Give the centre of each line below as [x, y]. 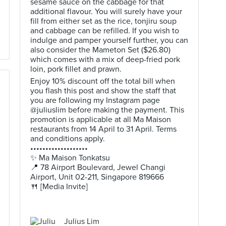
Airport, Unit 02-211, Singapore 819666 [97, 177]
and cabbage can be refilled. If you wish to [105, 31]
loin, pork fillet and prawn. [76, 69]
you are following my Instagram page [95, 100]
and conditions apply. [68, 139]
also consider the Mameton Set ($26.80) [100, 50]
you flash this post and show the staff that [103, 91]
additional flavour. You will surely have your [106, 12]
